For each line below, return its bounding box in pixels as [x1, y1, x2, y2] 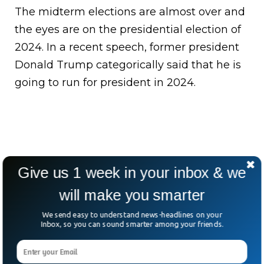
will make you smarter [59, 186, 205, 204]
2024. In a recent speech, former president [15, 41, 239, 54]
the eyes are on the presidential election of [15, 23, 241, 37]
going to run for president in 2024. [15, 76, 199, 90]
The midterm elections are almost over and [15, 5, 245, 19]
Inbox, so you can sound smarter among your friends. [41, 219, 223, 229]
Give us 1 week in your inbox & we [18, 164, 246, 181]
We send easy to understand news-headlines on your [42, 210, 222, 219]
